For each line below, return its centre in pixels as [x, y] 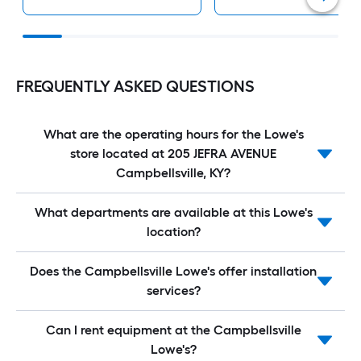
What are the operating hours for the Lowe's [173, 135]
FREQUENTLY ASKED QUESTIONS [135, 87]
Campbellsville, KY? [173, 173]
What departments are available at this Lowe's [173, 213]
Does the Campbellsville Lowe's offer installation [173, 272]
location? [173, 232]
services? [173, 291]
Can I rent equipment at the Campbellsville [173, 330]
